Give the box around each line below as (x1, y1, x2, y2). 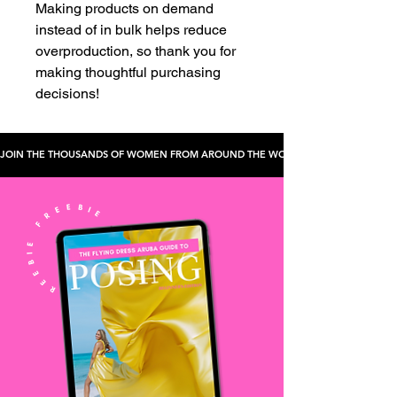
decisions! (35, 84, 99, 102)
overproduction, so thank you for (35, 42, 236, 59)
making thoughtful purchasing (35, 63, 221, 81)
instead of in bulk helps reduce (35, 20, 227, 38)
